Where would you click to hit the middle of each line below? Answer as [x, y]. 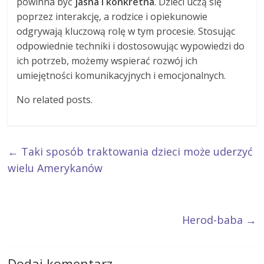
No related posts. [55, 100]
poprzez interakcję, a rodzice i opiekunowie [112, 17]
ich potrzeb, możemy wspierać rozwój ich [107, 61]
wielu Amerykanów [55, 168]
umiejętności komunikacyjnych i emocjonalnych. [121, 76]
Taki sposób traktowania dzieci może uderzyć [136, 152]
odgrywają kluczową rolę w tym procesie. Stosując [126, 32]
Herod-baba [214, 220]
